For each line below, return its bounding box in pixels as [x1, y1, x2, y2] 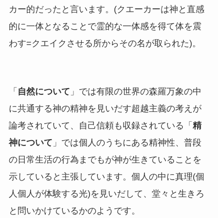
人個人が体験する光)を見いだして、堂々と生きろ [8, 189, 204, 199]
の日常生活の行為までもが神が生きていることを [8, 155, 201, 165]
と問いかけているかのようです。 [8, 206, 140, 216]
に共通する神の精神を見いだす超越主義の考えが [8, 104, 201, 114]
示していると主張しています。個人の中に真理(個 [8, 172, 204, 182]
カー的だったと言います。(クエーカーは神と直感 [8, 4, 204, 15]
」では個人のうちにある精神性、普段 [52, 138, 201, 148]
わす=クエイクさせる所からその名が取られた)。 [8, 38, 201, 49]
